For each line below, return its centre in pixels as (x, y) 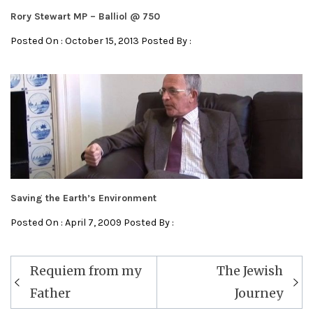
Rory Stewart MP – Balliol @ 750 (85, 17)
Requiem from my (86, 271)
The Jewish (250, 271)
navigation (46, 279)
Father (50, 293)
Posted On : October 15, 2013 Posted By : (101, 41)
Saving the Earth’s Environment (83, 198)
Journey (259, 293)
